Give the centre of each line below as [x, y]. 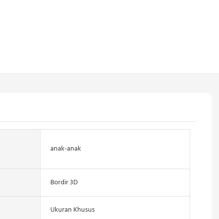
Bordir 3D [64, 182]
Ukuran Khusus [72, 210]
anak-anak [66, 149]
